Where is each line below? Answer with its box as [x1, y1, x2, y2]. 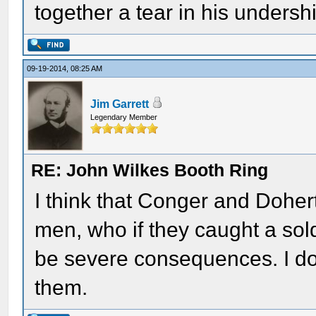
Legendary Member [90, 113, 158, 121]
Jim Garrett [90, 98, 150, 110]
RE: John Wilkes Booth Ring [31, 160, 269, 180]
